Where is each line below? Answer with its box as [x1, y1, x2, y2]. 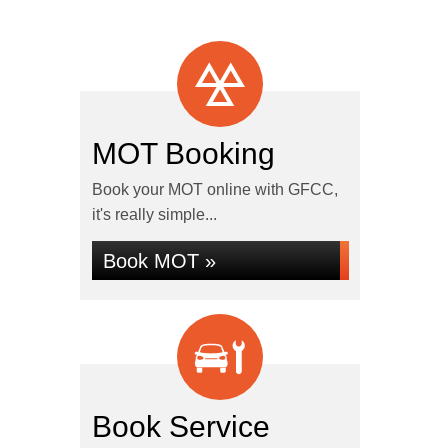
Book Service [91, 410, 270, 443]
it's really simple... [91, 206, 217, 223]
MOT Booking [91, 137, 275, 170]
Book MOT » [102, 250, 216, 272]
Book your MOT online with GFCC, [91, 181, 338, 198]
